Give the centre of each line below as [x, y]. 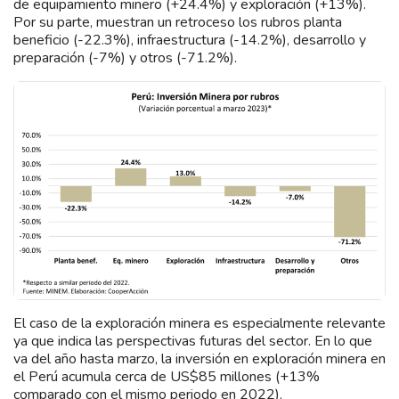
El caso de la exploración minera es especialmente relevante [199, 323]
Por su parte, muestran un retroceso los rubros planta [178, 22]
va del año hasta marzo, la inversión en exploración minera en [199, 358]
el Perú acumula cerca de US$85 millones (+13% [167, 376]
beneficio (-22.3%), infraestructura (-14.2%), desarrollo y [190, 40]
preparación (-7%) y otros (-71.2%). [125, 57]
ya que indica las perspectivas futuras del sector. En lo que [193, 341]
